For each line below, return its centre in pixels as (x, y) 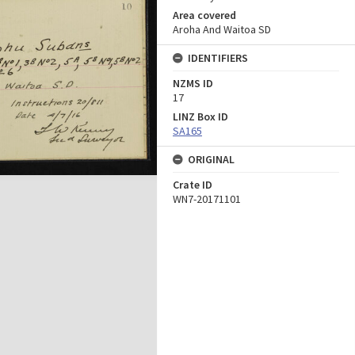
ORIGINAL (211, 159)
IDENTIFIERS (218, 58)
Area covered (204, 15)
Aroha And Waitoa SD (222, 29)
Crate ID (193, 185)
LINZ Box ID (200, 116)
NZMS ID (193, 83)
